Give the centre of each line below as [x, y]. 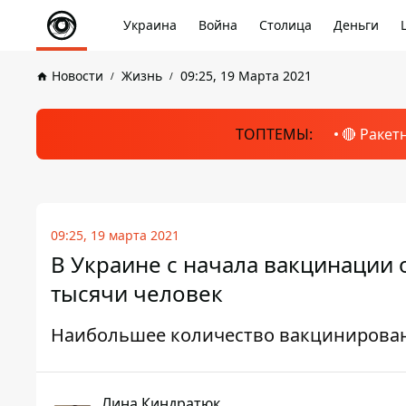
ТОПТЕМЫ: [274, 134]
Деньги [356, 25]
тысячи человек [137, 293]
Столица [285, 25]
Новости [77, 76]
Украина [150, 25]
